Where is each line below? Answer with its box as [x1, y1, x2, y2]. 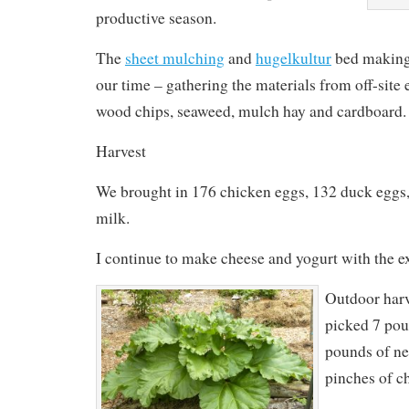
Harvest [95, 140, 146, 162]
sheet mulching [124, 47, 225, 68]
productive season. [95, 6, 216, 28]
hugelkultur [255, 47, 331, 68]
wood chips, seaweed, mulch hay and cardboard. [95, 100, 406, 121]
